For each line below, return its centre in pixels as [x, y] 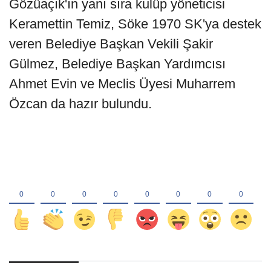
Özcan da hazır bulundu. [80, 103]
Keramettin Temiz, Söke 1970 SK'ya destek [135, 24]
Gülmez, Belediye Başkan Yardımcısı [117, 64]
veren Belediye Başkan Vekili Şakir [111, 44]
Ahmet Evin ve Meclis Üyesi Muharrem [122, 83]
